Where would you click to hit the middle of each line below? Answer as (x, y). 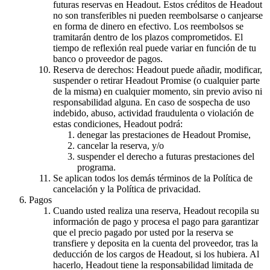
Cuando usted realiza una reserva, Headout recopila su (156, 210)
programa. (96, 167)
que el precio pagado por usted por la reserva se (143, 232)
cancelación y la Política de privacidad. (127, 189)
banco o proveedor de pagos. (108, 58)
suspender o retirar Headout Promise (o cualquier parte (156, 80)
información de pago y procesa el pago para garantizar (156, 221)
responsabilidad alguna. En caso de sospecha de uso (152, 102)
